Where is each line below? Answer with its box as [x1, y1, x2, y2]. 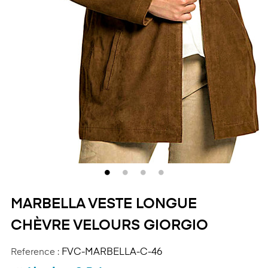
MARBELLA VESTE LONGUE [11, 197, 197, 211]
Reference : [11, 248, 59, 257]
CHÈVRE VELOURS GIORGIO [11, 218, 208, 233]
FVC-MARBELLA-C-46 [62, 248, 162, 257]
